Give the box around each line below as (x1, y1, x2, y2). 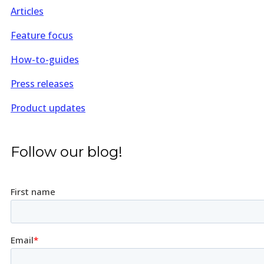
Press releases (11, 77, 74, 90)
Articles (11, 4, 44, 18)
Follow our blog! (11, 143, 123, 160)
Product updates (11, 101, 85, 114)
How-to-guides (11, 52, 79, 66)
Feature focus (11, 28, 73, 42)
